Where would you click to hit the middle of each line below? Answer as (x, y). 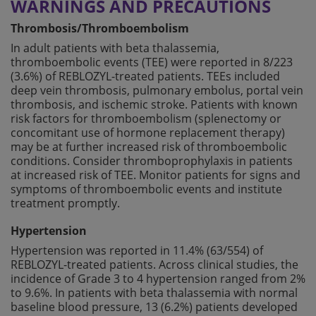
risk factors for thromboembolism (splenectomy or (146, 118)
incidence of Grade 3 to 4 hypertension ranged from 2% (158, 278)
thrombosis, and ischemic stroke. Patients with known (154, 104)
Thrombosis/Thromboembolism (100, 28)
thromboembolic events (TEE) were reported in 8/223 (152, 62)
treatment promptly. (65, 203)
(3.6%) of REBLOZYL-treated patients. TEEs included (145, 76)
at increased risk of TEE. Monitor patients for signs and (156, 175)
